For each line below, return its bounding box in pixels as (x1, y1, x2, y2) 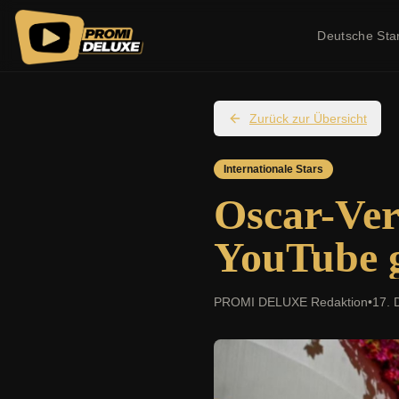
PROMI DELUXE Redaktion (214, 295, 368, 309)
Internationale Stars (224, 163, 323, 175)
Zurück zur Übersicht (249, 111, 367, 126)
